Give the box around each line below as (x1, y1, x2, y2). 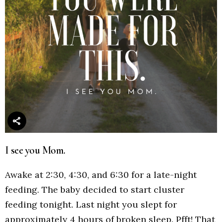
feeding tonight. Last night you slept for (5, 199, 177, 211)
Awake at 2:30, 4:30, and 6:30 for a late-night (5, 169, 197, 181)
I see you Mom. (5, 143, 65, 157)
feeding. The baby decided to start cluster (5, 184, 184, 196)
